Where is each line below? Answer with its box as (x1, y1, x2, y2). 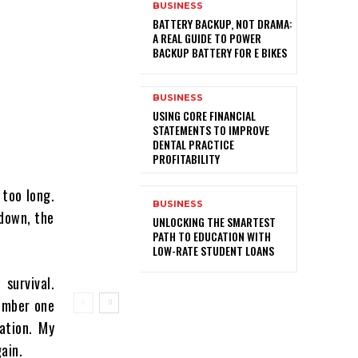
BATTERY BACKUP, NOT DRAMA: (153, 14, 292, 32)
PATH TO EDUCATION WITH (153, 228, 271, 245)
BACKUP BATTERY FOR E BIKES (153, 43, 287, 61)
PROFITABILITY (153, 150, 220, 168)
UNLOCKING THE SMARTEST (153, 213, 276, 231)
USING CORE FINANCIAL (153, 107, 256, 125)
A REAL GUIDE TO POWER (153, 29, 261, 46)
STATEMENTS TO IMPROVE (153, 121, 269, 139)
